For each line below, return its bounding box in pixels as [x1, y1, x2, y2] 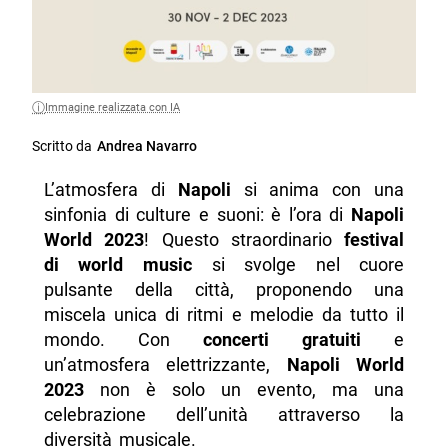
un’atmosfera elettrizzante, [43, 354, 287, 376]
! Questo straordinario [144, 229, 345, 251]
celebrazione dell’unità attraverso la [43, 404, 405, 426]
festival [344, 229, 405, 251]
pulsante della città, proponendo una [43, 279, 405, 301]
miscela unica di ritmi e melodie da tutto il [43, 304, 405, 326]
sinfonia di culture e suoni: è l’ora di [43, 204, 352, 226]
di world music [43, 254, 192, 276]
